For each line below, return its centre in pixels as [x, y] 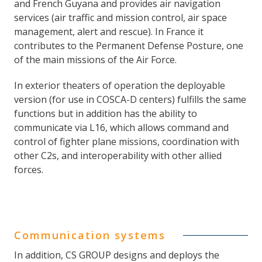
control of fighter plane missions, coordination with [127, 142]
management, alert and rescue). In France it [109, 32]
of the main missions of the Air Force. [95, 60]
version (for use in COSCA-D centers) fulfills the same [130, 100]
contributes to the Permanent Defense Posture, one [129, 46]
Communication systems [90, 235]
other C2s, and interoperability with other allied [118, 156]
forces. [29, 170]
